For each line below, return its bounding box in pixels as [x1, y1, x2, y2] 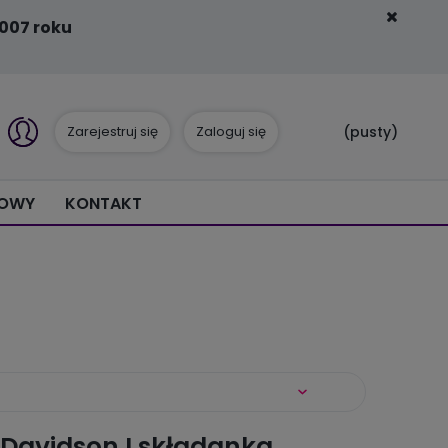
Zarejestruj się [67, 122, 159, 141]
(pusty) [343, 122, 399, 142]
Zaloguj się [196, 122, 267, 141]
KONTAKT [64, 192, 142, 215]
